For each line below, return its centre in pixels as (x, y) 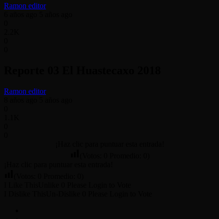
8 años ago (21, 100)
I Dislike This (25, 194)
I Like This (21, 185)
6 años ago (21, 14)
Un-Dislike (63, 194)
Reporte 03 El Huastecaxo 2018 (82, 70)
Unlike (49, 185)
